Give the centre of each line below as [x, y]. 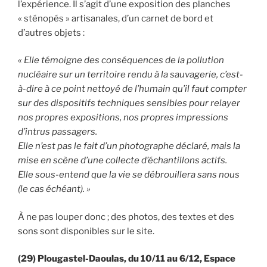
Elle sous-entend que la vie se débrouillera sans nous [129, 175]
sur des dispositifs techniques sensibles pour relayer [129, 103]
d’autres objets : [51, 32]
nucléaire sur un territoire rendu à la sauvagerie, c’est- [131, 75]
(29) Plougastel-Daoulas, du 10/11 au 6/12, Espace [127, 259]
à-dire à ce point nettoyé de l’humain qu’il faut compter [132, 89]
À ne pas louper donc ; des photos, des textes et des [126, 217]
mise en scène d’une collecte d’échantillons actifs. [122, 161]
